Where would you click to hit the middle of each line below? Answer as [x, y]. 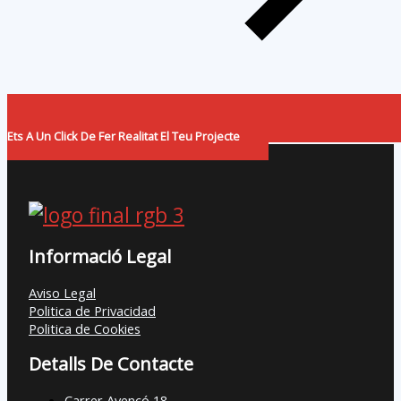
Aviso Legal [62, 292]
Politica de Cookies [85, 328]
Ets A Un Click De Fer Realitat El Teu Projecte [124, 137]
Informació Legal [100, 257]
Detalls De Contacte [111, 364]
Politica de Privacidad [92, 310]
